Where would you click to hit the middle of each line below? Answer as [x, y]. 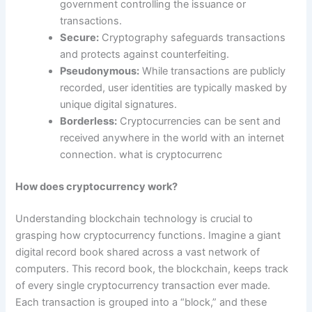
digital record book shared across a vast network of [138, 252]
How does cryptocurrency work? [97, 186]
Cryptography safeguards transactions [193, 38]
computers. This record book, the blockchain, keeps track [152, 268]
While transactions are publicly [213, 71]
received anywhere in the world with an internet [172, 138]
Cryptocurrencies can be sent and [199, 122]
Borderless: [89, 122]
